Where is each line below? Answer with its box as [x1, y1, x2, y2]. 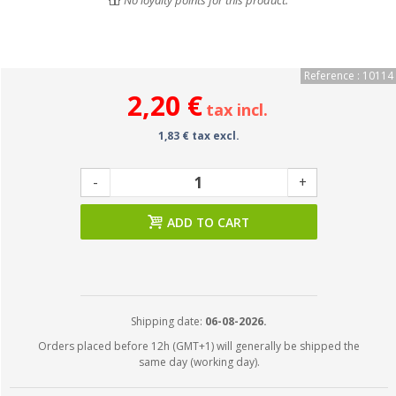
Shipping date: [131, 314, 205, 329]
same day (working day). [138, 354, 260, 369]
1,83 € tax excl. [158, 128, 240, 143]
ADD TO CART [167, 214, 249, 231]
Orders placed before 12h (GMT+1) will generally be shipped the [38, 339, 360, 354]
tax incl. [205, 99, 268, 120]
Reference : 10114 [304, 68, 393, 83]
